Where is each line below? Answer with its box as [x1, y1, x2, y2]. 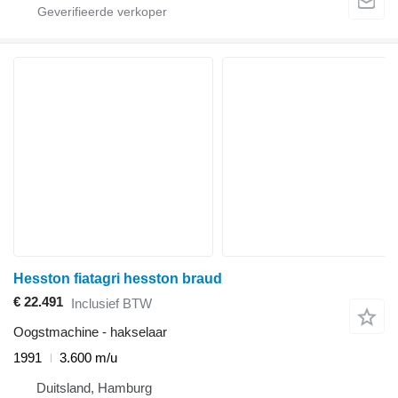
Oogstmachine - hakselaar [13, 324, 167, 340]
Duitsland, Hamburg [36, 380, 152, 396]
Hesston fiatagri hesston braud [13, 271, 222, 287]
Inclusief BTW [71, 295, 152, 311]
